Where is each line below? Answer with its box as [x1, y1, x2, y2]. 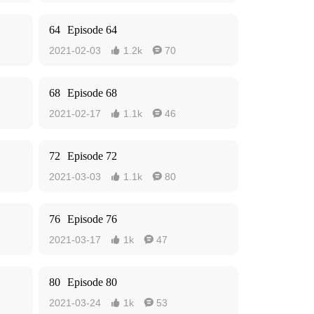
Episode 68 [67, 87, 117, 99]
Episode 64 [67, 24, 117, 36]
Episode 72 [67, 150, 117, 162]
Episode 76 [67, 213, 117, 225]
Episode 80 [67, 276, 117, 288]
